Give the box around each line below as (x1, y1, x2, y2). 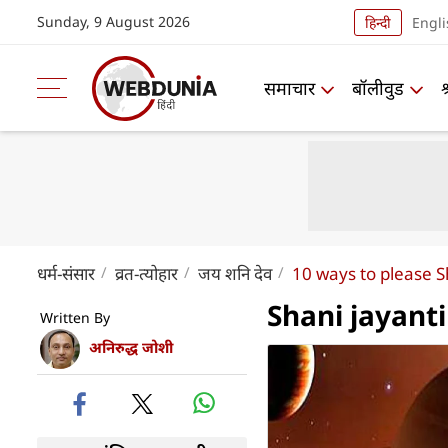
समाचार (264, 75, 315, 100)
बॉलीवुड (352, 75, 404, 100)
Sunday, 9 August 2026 (37, 12, 190, 31)
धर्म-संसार (37, 262, 95, 285)
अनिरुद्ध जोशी (89, 337, 173, 358)
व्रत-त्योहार (115, 262, 178, 285)
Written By (40, 308, 110, 327)
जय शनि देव (198, 262, 272, 285)
